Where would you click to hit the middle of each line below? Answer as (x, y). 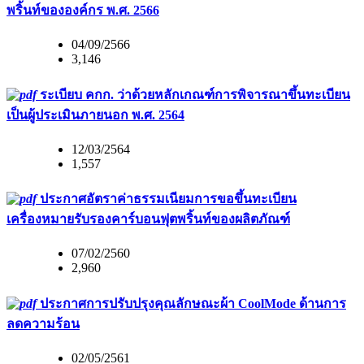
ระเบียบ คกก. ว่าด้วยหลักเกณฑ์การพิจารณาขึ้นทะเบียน (193, 94)
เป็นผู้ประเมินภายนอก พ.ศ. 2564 (95, 115)
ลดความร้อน (43, 323)
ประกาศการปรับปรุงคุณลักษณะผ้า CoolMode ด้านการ (191, 303)
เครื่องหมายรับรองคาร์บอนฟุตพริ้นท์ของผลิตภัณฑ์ (148, 219)
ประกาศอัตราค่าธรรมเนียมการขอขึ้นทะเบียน (167, 199)
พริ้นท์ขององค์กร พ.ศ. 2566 (83, 11)
